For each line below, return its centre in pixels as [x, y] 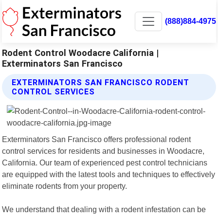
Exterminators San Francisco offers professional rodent [97, 139]
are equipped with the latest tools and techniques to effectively [109, 174]
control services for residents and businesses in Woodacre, [103, 151]
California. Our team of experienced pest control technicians [105, 162]
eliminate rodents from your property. [65, 186]
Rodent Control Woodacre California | [81, 53]
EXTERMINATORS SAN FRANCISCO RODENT [101, 82]
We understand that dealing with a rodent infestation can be [104, 209]
